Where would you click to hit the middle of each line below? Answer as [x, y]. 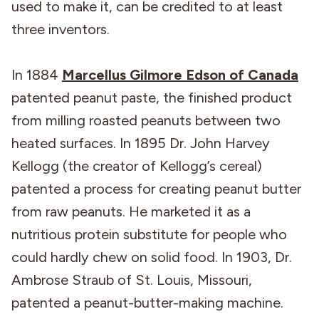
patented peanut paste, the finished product [152, 97]
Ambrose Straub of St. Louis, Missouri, [132, 279]
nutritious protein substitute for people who [149, 234]
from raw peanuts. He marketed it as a [131, 211]
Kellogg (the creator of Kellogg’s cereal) [137, 166]
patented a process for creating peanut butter [156, 188]
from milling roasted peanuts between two [146, 120]
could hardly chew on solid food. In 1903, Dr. [152, 257]
